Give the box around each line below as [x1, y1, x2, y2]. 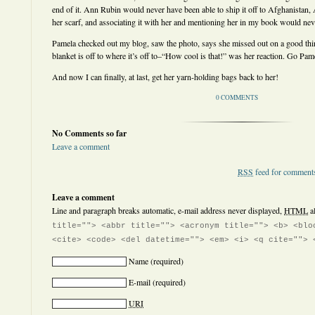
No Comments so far [52, 127, 127, 139]
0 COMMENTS [215, 93, 258, 102]
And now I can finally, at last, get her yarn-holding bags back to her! [52, 71, 278, 82]
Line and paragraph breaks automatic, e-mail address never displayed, [52, 205, 284, 216]
